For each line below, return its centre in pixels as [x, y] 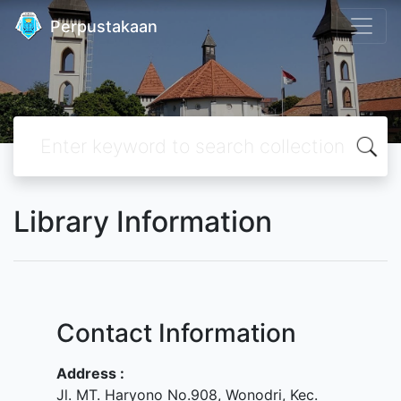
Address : [90, 373]
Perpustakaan [104, 26]
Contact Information [176, 333]
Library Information [143, 222]
